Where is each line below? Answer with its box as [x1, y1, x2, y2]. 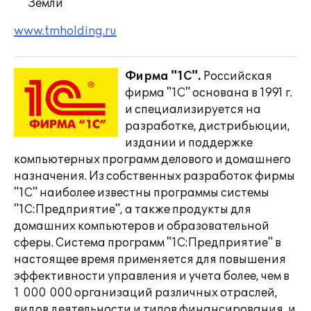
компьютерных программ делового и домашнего [14, 153, 291, 167]
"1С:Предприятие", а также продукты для [14, 203, 251, 217]
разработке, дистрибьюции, [125, 119, 290, 133]
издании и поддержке [125, 136, 253, 150]
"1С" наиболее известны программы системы [14, 186, 269, 200]
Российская [203, 69, 272, 83]
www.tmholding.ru [14, 24, 117, 38]
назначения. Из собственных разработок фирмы [14, 169, 295, 183]
